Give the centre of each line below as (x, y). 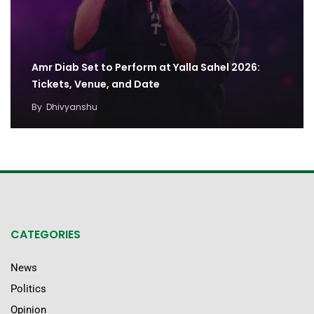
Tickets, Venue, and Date (96, 84)
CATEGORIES (46, 235)
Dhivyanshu (72, 107)
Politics (28, 289)
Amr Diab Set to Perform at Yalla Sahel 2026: (146, 68)
